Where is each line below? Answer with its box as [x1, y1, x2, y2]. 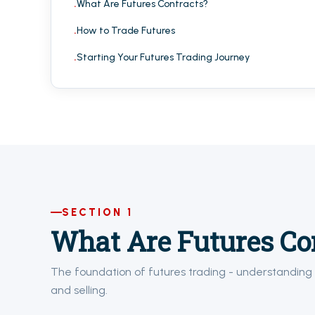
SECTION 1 [62, 206, 133, 219]
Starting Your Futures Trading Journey [77, 51, 250, 63]
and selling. [51, 283, 108, 297]
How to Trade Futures [77, 25, 175, 37]
